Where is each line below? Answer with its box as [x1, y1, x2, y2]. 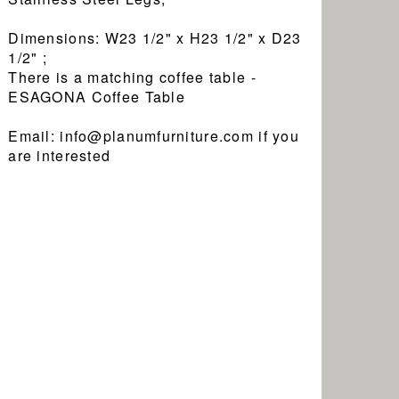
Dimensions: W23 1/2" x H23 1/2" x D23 [8, 27, 302, 48]
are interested [8, 144, 111, 166]
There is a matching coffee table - [8, 66, 256, 87]
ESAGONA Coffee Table [8, 85, 185, 107]
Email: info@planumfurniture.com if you [8, 125, 299, 146]
